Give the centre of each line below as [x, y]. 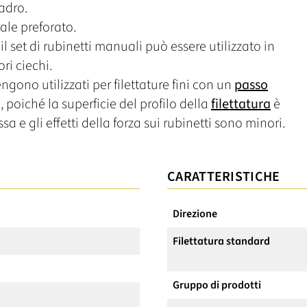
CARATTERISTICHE [224, 176]
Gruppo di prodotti [217, 285]
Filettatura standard [221, 241]
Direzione [195, 213]
